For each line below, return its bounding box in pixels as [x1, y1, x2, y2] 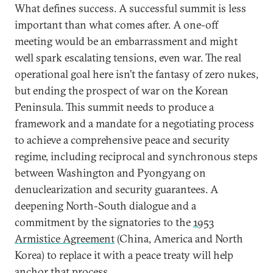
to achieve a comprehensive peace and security [15, 133, 230, 147]
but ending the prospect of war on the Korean [15, 83, 229, 97]
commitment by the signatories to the [15, 215, 193, 229]
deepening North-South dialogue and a [15, 199, 196, 213]
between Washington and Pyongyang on [15, 166, 206, 180]
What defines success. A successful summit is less [15, 1, 246, 15]
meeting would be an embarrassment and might [15, 34, 238, 48]
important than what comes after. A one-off [15, 18, 219, 32]
